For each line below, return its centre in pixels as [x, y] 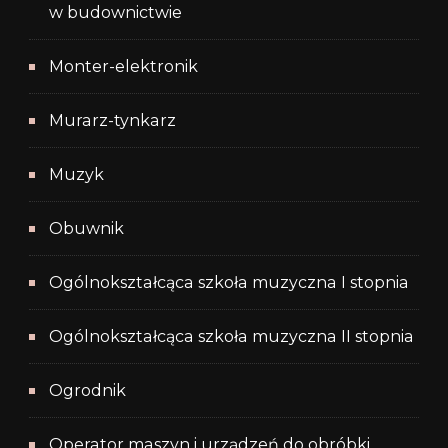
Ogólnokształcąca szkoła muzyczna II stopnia [231, 337]
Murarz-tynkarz [112, 121]
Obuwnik [86, 229]
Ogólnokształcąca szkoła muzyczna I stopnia [229, 283]
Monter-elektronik [123, 67]
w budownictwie [115, 13]
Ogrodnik [87, 391]
